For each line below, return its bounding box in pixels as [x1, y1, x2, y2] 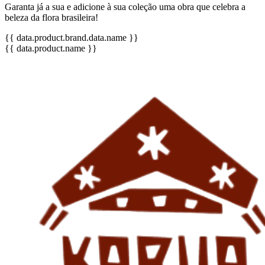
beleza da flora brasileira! [5, 12, 98, 22]
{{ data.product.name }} [5, 43, 97, 53]
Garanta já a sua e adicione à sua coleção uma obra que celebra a [5, 1, 245, 12]
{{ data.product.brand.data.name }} [5, 32, 138, 43]
